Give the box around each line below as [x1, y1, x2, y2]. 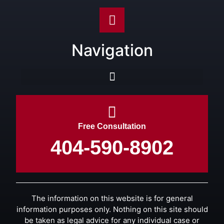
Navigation [71, 40, 153, 60]
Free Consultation [78, 122, 146, 131]
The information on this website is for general [31, 193, 193, 203]
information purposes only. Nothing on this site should [16, 204, 208, 214]
